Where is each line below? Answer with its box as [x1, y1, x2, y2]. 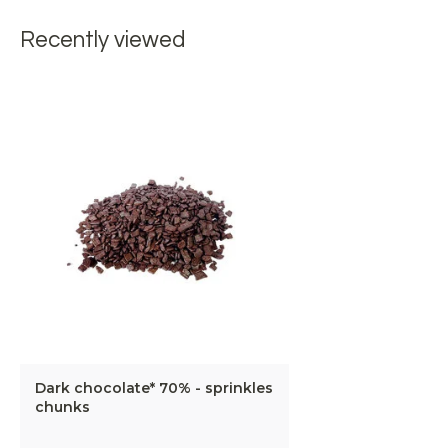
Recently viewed [20, 28, 185, 52]
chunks [35, 398, 90, 417]
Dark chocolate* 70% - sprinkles [35, 379, 273, 398]
